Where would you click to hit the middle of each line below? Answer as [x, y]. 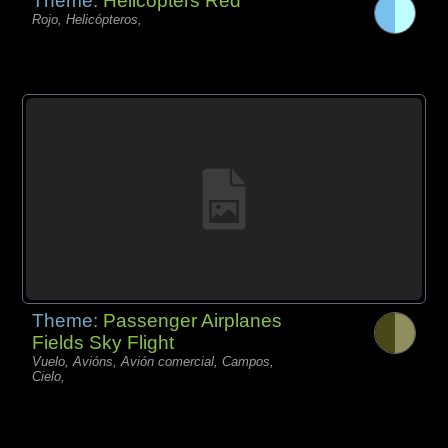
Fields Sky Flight [103, 343]
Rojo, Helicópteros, [87, 19]
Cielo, [49, 377]
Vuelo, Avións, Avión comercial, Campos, [153, 362]
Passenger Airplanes [193, 321]
